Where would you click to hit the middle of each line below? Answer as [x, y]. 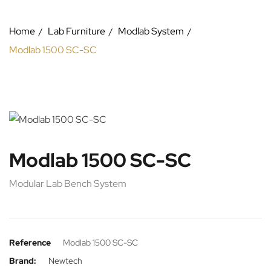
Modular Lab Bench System [68, 184]
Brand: [23, 261]
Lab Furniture [77, 31]
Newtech [65, 261]
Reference [30, 243]
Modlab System [151, 31]
